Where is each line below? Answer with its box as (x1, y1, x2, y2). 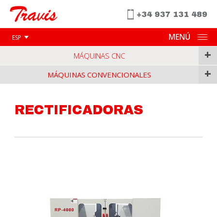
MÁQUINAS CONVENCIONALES (47, 70, 151, 80)
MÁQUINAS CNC (74, 51, 125, 61)
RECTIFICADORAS (15, 103, 143, 118)
